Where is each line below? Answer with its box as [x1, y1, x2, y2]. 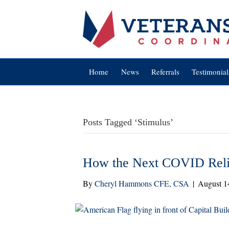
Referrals [151, 66, 179, 77]
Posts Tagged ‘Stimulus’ [83, 117, 173, 127]
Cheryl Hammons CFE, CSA [95, 178, 189, 189]
